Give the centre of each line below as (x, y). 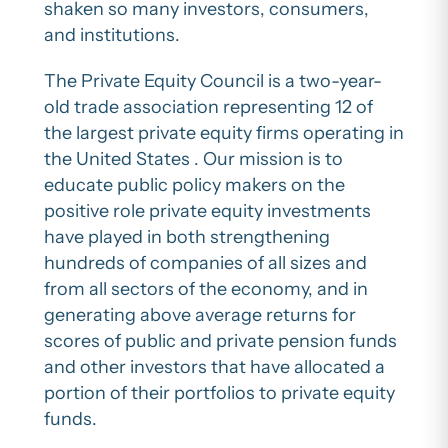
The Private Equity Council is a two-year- (213, 81)
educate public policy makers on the (194, 185)
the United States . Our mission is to (193, 159)
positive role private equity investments (207, 211)
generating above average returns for (200, 315)
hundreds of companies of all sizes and (205, 263)
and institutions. (112, 35)
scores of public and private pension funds (220, 341)
